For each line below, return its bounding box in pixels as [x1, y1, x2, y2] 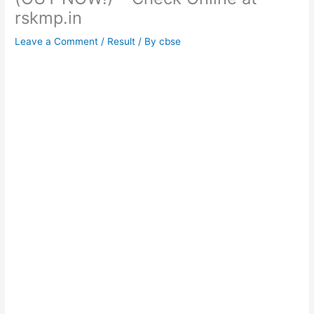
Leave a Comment [15, 35, 99, 47]
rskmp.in [15, 7, 83, 28]
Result [107, 35, 136, 47]
